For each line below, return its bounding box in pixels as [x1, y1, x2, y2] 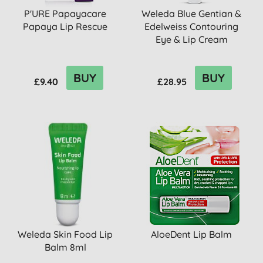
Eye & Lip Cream [155, 33, 228, 45]
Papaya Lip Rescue [23, 21, 108, 32]
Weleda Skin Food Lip [18, 228, 113, 240]
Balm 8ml [44, 241, 86, 253]
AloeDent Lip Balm [151, 228, 232, 240]
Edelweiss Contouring [144, 21, 239, 32]
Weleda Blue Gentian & [141, 8, 242, 19]
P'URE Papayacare [24, 8, 107, 19]
